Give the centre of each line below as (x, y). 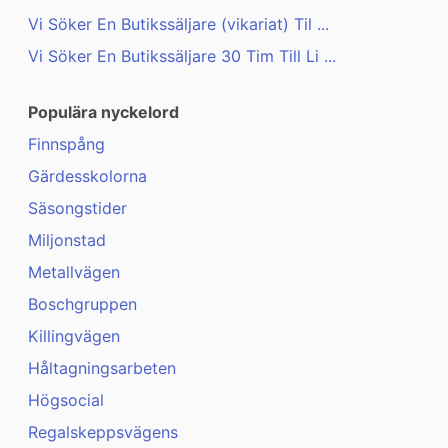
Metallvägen (74, 272)
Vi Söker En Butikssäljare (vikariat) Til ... (178, 24)
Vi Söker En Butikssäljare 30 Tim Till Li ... (182, 56)
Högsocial (66, 400)
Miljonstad (67, 240)
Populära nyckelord (103, 112)
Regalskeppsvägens (103, 432)
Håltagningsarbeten (102, 368)
